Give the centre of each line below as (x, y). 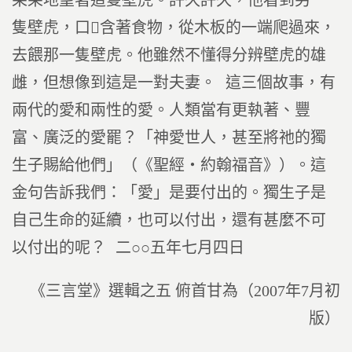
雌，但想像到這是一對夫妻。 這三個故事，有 (174, 82)
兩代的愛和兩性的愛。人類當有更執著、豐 (161, 110)
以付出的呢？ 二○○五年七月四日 (128, 247)
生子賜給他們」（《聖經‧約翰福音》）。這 (169, 165)
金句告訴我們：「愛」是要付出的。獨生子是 (169, 192)
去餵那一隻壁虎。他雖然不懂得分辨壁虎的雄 (169, 55)
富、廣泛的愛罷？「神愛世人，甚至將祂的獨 (169, 137)
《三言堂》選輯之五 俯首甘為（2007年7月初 (185, 291)
